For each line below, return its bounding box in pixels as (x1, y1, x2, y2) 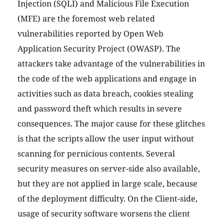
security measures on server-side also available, (17, 163, 200, 174)
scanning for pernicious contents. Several (17, 148, 175, 159)
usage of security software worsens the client (17, 208, 190, 219)
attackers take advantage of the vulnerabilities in (17, 58, 205, 69)
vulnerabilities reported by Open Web (17, 28, 163, 39)
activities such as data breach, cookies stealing (17, 88, 193, 99)
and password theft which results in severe (17, 103, 182, 114)
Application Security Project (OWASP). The (17, 43, 180, 54)
